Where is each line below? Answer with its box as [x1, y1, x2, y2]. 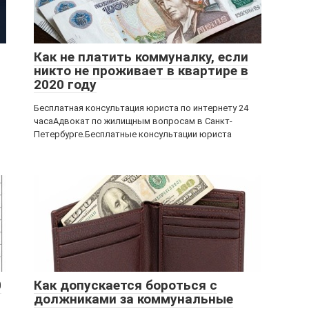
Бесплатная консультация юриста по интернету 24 [34, 103, 248, 113]
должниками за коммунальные [34, 291, 233, 307]
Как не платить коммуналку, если [34, 49, 248, 65]
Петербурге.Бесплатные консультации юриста [34, 129, 232, 139]
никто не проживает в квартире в [34, 63, 248, 79]
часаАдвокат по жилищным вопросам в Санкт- [34, 116, 232, 126]
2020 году [34, 77, 97, 92]
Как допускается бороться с [34, 277, 217, 293]
